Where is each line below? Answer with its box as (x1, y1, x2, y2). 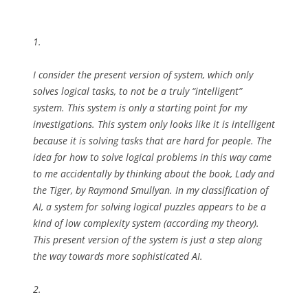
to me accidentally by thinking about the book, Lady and (33, 167, 274, 180)
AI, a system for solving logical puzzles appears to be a (33, 200, 266, 213)
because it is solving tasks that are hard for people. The (33, 134, 272, 147)
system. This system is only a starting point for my (33, 101, 247, 114)
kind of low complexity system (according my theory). (33, 217, 259, 230)
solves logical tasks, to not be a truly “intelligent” (33, 85, 242, 98)
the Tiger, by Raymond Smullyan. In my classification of (33, 184, 268, 197)
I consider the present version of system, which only (33, 68, 253, 81)
